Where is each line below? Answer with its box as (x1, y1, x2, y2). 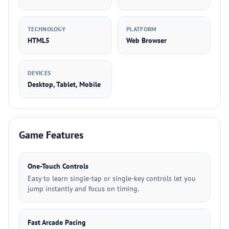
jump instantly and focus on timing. (28, 184, 139, 193)
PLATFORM (126, 25, 157, 33)
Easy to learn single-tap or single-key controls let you (28, 174, 196, 183)
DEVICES (28, 69, 51, 77)
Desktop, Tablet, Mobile (28, 80, 101, 89)
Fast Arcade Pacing (28, 218, 86, 227)
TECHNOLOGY (28, 25, 65, 33)
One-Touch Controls (28, 162, 88, 171)
